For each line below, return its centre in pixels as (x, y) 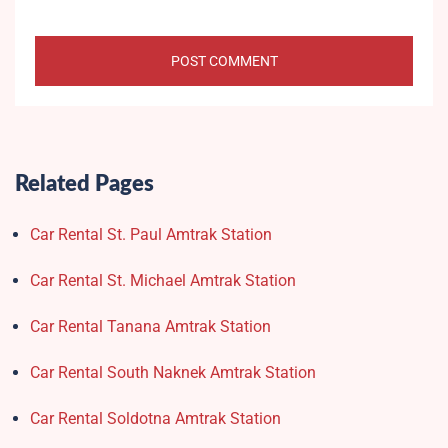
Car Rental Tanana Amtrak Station (150, 327)
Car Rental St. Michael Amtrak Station (163, 281)
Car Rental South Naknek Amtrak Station (173, 373)
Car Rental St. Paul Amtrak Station (151, 235)
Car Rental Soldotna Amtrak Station (155, 419)
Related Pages (84, 184)
